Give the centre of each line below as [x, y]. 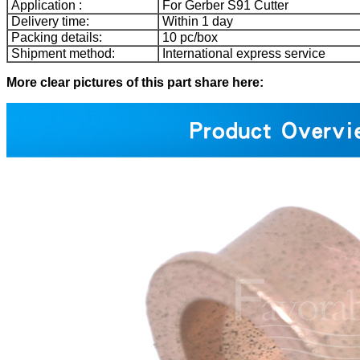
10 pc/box [188, 37]
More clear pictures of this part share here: [135, 82]
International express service [242, 53]
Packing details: [55, 37]
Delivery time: [49, 21]
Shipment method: [61, 53]
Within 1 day [196, 21]
